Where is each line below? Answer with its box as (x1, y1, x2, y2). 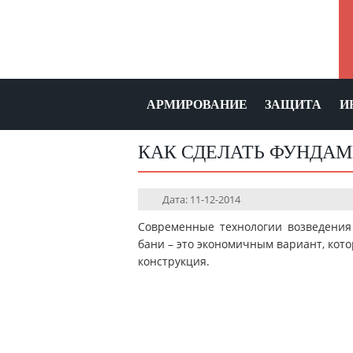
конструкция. (137, 254, 210, 269)
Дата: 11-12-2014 (162, 192, 241, 206)
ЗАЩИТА (265, 98, 321, 111)
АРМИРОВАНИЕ (147, 98, 247, 111)
